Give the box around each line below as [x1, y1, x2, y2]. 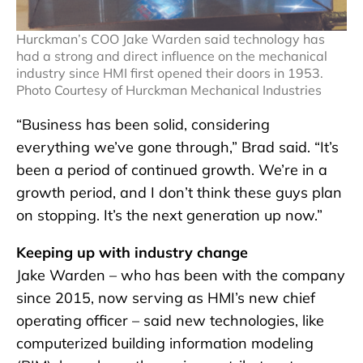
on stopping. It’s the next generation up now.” [16, 205, 322, 224]
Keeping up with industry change [16, 242, 248, 262]
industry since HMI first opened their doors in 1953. [16, 64, 323, 81]
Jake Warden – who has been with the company [16, 265, 345, 284]
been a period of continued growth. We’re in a [16, 160, 327, 179]
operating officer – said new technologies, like [16, 310, 324, 330]
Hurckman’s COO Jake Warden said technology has [16, 30, 325, 47]
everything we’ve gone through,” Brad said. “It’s [16, 137, 339, 156]
